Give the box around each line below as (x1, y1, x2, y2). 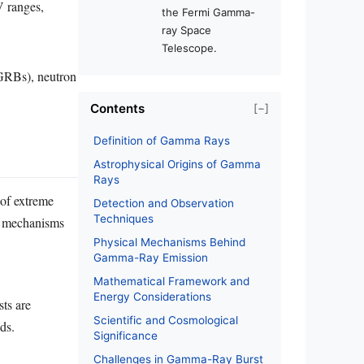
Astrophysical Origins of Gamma (93, 157, 261, 171)
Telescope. (162, 41, 217, 54)
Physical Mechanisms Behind (93, 235, 245, 249)
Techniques (93, 211, 154, 225)
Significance (93, 328, 158, 342)
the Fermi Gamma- (162, 5, 255, 19)
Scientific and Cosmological (93, 313, 238, 327)
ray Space (162, 23, 211, 37)
